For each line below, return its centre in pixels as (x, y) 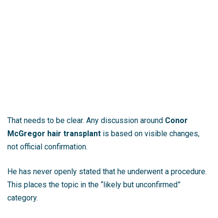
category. (23, 198)
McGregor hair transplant (54, 134)
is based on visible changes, (150, 134)
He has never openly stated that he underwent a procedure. (107, 172)
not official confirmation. (47, 147)
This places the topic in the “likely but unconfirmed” (94, 185)
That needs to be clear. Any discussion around (86, 121)
